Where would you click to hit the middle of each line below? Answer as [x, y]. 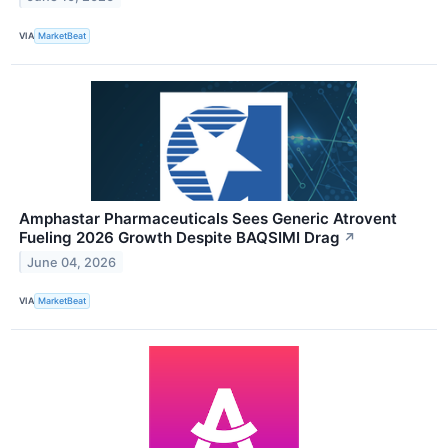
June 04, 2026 [72, 262]
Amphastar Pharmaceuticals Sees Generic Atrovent [208, 218]
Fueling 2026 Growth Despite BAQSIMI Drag [179, 237]
